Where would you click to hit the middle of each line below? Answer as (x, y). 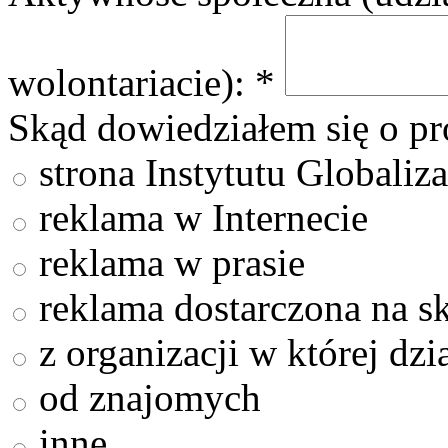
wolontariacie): (131, 82)
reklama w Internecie (198, 217)
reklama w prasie (167, 262)
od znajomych (145, 397)
